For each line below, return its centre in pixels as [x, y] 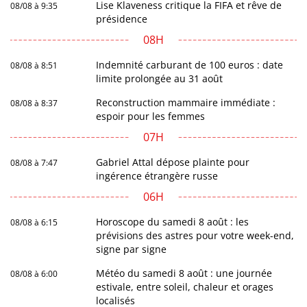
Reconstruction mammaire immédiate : [186, 103]
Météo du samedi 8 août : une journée [184, 273]
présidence [122, 19]
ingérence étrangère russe [157, 176]
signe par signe [132, 249]
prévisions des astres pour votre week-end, [195, 236]
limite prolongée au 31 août [160, 79]
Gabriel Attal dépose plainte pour [173, 162]
